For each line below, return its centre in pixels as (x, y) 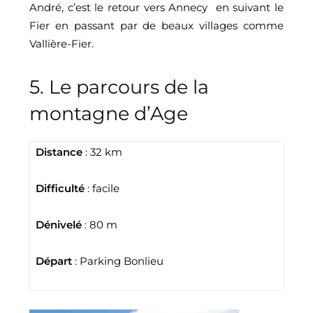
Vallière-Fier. (61, 44)
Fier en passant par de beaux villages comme (156, 26)
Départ (54, 261)
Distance (59, 152)
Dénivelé (59, 225)
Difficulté (60, 188)
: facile (102, 188)
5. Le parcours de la (119, 87)
